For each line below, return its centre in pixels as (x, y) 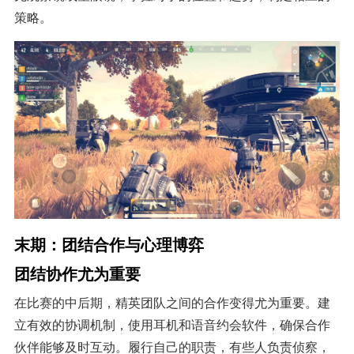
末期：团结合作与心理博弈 (109, 244)
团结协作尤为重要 (77, 273)
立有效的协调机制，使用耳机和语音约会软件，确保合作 (172, 325)
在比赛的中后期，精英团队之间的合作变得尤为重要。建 (172, 303)
